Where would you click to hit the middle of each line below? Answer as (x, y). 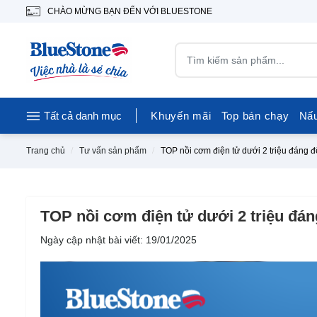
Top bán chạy (255, 116)
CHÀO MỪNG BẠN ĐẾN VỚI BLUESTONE (130, 11)
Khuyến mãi (181, 116)
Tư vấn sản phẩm (113, 151)
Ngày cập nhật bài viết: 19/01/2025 (119, 240)
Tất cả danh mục (83, 116)
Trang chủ (46, 151)
